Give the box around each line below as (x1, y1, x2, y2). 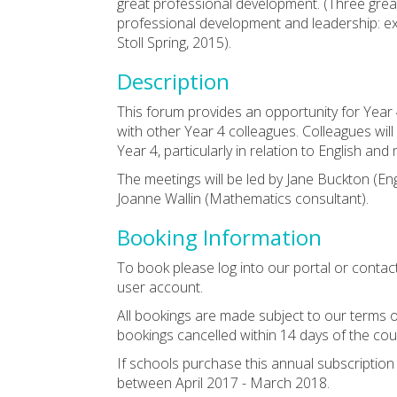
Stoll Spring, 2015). (117, 32, 231, 52)
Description (117, 66, 230, 96)
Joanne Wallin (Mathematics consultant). (117, 188, 369, 208)
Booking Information (117, 222, 322, 252)
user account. (117, 276, 203, 297)
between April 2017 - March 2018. (117, 372, 330, 393)
